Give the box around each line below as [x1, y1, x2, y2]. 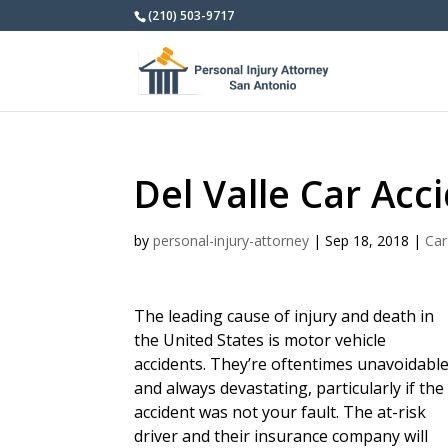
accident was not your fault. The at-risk [134, 401, 427, 423]
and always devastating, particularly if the [134, 377, 445, 399]
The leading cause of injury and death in [134, 305, 435, 327]
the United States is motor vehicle [134, 329, 387, 351]
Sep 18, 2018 [325, 231, 410, 250]
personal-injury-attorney [153, 231, 310, 250]
